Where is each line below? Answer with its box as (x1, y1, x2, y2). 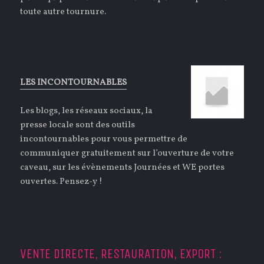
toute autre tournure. (20, 6, 107, 19)
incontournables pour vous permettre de (20, 133, 188, 146)
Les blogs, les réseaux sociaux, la (20, 105, 153, 118)
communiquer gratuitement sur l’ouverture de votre (20, 147, 235, 160)
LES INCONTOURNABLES (20, 77, 127, 90)
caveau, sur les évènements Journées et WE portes (20, 161, 225, 174)
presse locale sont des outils (20, 119, 136, 132)
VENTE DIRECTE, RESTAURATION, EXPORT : (20, 246, 222, 262)
